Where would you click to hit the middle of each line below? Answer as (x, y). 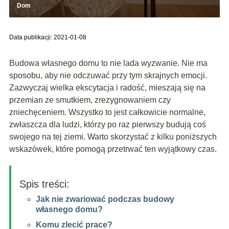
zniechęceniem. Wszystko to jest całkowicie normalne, (107, 112)
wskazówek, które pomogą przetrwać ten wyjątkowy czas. (113, 149)
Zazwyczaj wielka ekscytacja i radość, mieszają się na (107, 87)
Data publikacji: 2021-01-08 (48, 37)
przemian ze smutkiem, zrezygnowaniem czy (90, 100)
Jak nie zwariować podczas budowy (105, 199)
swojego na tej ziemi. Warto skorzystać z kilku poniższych (113, 136)
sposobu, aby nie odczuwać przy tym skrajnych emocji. (108, 75)
